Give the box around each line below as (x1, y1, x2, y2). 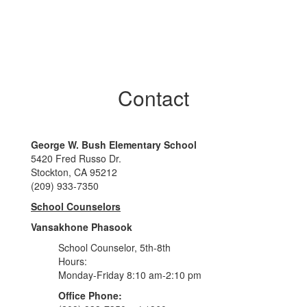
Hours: (58, 254, 87, 268)
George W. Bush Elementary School (31, 138, 197, 151)
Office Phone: (58, 288, 122, 302)
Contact (118, 83, 189, 112)
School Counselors (31, 199, 121, 213)
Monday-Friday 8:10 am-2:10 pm (58, 268, 201, 282)
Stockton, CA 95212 (31, 165, 117, 179)
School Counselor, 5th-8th (58, 241, 171, 254)
